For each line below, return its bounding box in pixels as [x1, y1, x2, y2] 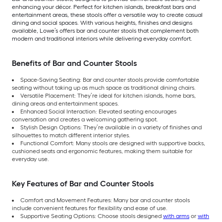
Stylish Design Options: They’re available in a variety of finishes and [20, 124, 202, 131]
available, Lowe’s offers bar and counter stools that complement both [12, 27, 199, 35]
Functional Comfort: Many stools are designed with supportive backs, [20, 140, 205, 147]
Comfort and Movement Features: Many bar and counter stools [20, 197, 190, 204]
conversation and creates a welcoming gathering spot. [12, 116, 158, 123]
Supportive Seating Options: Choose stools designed [20, 213, 163, 220]
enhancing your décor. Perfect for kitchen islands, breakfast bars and [12, 3, 196, 11]
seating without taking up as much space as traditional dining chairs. [12, 84, 197, 92]
